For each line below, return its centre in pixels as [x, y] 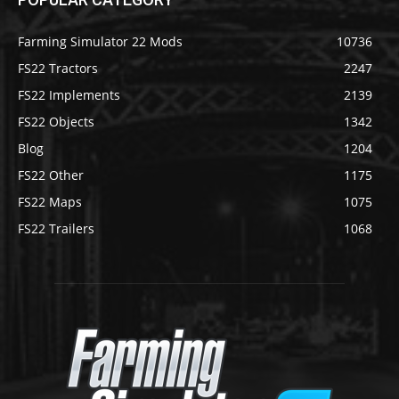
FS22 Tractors [58, 68]
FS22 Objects [56, 121]
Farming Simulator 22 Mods [100, 41]
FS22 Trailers [56, 228]
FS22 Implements [69, 94]
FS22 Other [51, 175]
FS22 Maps [50, 201]
